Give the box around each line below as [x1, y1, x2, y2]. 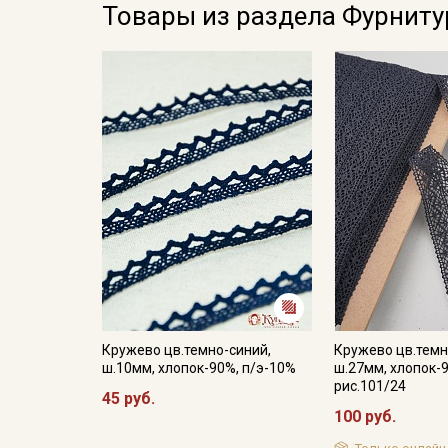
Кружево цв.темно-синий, [102, 341, 271, 358]
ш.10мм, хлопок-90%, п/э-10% [102, 359, 296, 376]
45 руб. [102, 388, 155, 408]
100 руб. [334, 406, 397, 426]
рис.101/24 [334, 377, 407, 394]
